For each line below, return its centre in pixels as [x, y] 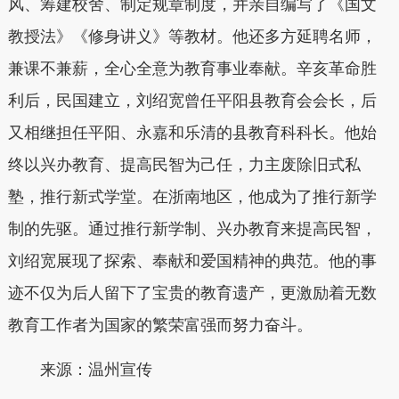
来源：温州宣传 [80, 369]
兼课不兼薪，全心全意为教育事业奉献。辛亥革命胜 [192, 69]
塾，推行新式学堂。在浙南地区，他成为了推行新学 [192, 197]
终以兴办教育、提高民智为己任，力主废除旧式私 [184, 165]
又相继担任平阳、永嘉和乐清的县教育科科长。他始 [192, 133]
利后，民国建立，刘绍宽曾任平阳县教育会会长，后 [192, 101]
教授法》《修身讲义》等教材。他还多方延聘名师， [192, 37]
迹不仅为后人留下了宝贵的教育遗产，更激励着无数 [192, 293]
